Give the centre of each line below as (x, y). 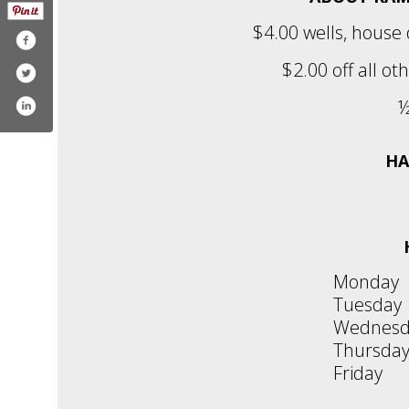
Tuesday (367, 304)
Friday (358, 372)
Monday (366, 281)
